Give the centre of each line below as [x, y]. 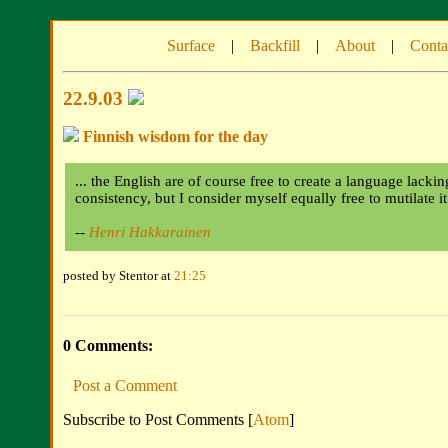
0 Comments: [108, 346]
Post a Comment [124, 385]
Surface [191, 45]
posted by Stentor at [118, 276]
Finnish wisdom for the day [173, 137]
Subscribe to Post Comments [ [158, 419]
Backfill [275, 45]
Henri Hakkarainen [150, 232]
